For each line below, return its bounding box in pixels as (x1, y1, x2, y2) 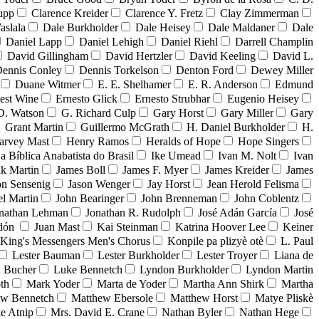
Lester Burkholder (98, 249, 179, 262)
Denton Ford (176, 64, 234, 77)
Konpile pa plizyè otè (167, 235, 263, 248)
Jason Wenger (68, 178, 130, 191)
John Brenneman (141, 192, 217, 205)
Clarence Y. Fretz (125, 7, 203, 20)
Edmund (275, 78, 313, 91)
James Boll (56, 164, 105, 177)
